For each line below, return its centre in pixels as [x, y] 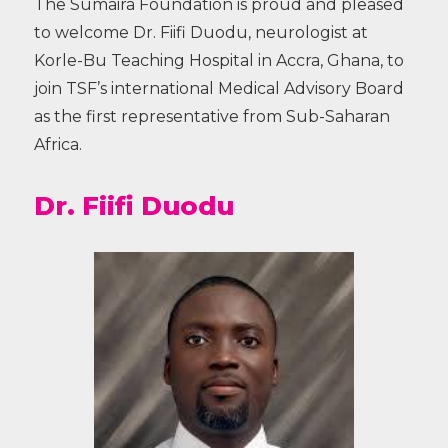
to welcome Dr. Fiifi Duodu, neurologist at [200, 32]
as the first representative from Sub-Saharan [211, 116]
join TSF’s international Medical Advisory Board [218, 88]
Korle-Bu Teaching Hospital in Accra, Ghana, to [218, 60]
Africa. [57, 144]
